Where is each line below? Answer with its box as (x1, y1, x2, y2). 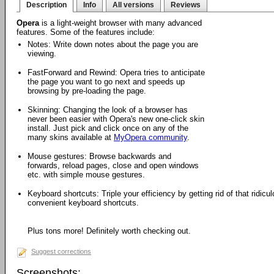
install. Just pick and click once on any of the (28, 124, 188, 133)
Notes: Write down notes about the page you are (28, 40, 198, 49)
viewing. (28, 49, 56, 58)
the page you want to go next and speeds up (28, 77, 185, 86)
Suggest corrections (31, 248, 91, 255)
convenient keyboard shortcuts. (28, 198, 139, 207)
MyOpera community (114, 133, 187, 142)
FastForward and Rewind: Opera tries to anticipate (28, 68, 205, 77)
